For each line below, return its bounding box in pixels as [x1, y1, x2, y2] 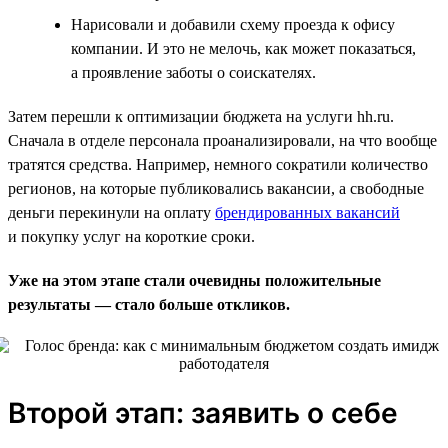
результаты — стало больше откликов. [8, 295, 290, 313]
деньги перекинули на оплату [8, 203, 215, 221]
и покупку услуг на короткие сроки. [8, 227, 255, 245]
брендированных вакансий [215, 203, 400, 221]
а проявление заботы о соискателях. [71, 63, 316, 81]
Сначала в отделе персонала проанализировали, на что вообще [8, 131, 437, 149]
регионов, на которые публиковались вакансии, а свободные [8, 179, 424, 197]
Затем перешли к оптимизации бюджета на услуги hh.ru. [8, 107, 394, 125]
